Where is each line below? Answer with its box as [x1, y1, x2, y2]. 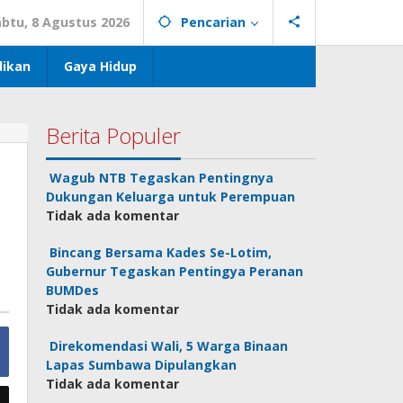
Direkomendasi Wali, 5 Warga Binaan [49, 337, 289, 354]
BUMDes [46, 282, 100, 299]
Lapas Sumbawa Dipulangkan [46, 356, 237, 373]
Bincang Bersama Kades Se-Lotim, [49, 244, 273, 261]
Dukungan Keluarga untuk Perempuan [46, 188, 296, 205]
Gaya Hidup [64, 58, 137, 75]
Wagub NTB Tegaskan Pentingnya [49, 169, 274, 186]
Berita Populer [46, 121, 182, 150]
